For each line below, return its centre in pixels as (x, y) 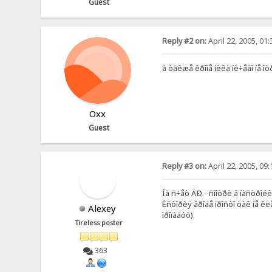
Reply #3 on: (184, 166)
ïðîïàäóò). (178, 215)
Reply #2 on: (184, 41)
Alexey (102, 209)
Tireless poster (99, 223)
